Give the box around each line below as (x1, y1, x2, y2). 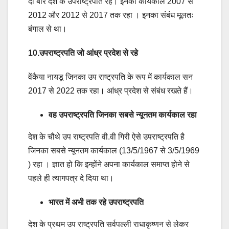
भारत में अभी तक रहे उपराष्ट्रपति (49, 198, 146, 207)
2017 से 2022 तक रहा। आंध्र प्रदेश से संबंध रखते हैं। (28, 86, 193, 96)
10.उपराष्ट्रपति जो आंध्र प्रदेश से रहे (28, 49, 140, 58)
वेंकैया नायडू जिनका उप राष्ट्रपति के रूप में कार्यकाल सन (28, 73, 193, 82)
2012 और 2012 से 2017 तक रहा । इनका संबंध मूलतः (28, 11, 194, 20)
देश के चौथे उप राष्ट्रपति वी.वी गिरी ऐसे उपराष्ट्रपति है (28, 132, 185, 142)
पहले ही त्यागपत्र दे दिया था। (28, 174, 114, 183)
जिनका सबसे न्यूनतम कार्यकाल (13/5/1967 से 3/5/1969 (28, 146, 199, 155)
